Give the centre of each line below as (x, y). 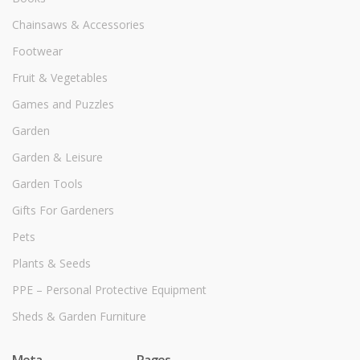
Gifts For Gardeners (63, 211)
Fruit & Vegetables (60, 78)
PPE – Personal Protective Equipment (109, 290)
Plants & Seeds (51, 264)
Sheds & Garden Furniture (79, 317)
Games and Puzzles (63, 104)
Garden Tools (47, 184)
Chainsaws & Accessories (78, 25)
